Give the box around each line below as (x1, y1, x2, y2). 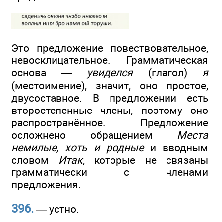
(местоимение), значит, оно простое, (11, 79, 208, 92)
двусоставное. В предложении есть (11, 92, 208, 105)
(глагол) (133, 66, 202, 79)
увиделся (87, 66, 133, 79)
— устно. (34, 202, 79, 215)
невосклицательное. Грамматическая (11, 54, 208, 67)
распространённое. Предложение (11, 116, 208, 129)
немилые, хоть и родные (11, 141, 144, 154)
